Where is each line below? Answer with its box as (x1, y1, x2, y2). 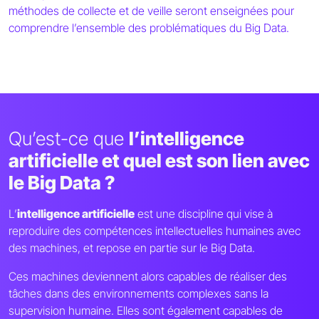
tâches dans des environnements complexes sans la (9, 286, 268, 301)
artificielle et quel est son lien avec (9, 150, 310, 172)
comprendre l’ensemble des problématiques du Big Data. (9, 21, 289, 36)
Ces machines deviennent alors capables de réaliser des (9, 269, 287, 284)
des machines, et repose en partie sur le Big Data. (9, 241, 255, 256)
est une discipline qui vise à (135, 206, 273, 221)
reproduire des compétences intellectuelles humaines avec (9, 224, 300, 239)
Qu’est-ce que (9, 127, 129, 150)
